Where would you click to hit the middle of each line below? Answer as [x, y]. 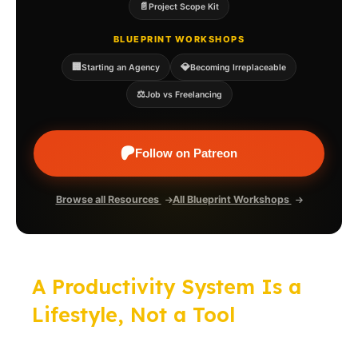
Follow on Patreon [186, 153]
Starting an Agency [121, 67]
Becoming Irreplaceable [238, 67]
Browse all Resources [108, 199]
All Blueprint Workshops [232, 199]
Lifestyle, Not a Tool [133, 314]
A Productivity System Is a [167, 286]
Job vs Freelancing [183, 94]
